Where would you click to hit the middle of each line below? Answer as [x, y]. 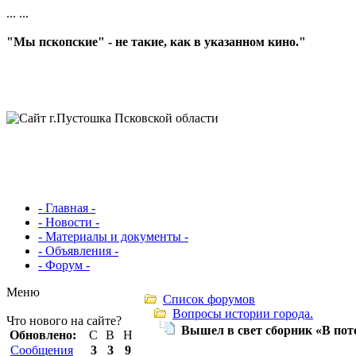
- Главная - [67, 208]
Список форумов [209, 299]
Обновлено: [43, 335]
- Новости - [69, 222]
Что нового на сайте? [64, 321]
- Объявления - [78, 251]
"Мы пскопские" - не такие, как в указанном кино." [156, 42]
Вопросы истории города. [243, 313]
